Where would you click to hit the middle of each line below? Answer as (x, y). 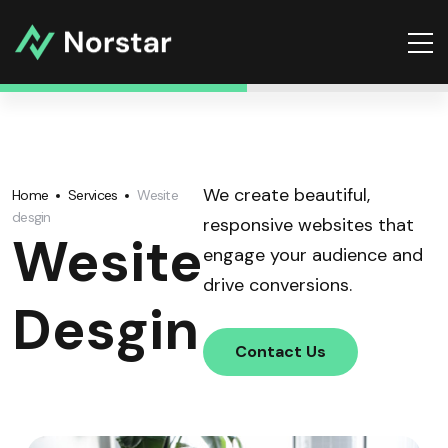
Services (93, 195)
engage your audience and (313, 255)
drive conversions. (277, 285)
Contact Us (280, 351)
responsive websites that (308, 225)
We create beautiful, (286, 195)
